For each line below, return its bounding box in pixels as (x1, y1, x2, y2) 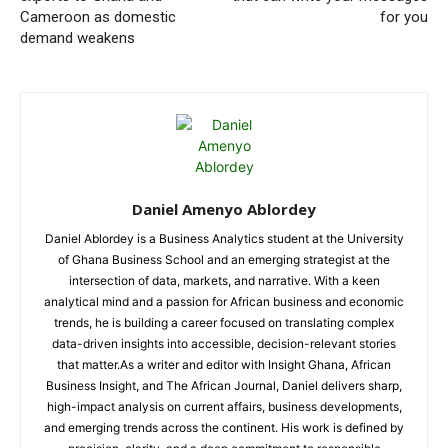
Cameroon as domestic (20, 8, 176, 26)
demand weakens (20, 29, 135, 47)
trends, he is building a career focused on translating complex (54, 315, 394, 330)
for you (380, 8, 428, 26)
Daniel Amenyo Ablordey (132, 199, 316, 219)
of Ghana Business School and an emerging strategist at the (58, 252, 390, 267)
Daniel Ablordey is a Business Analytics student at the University (44, 231, 404, 246)
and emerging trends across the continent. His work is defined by (44, 420, 404, 435)
